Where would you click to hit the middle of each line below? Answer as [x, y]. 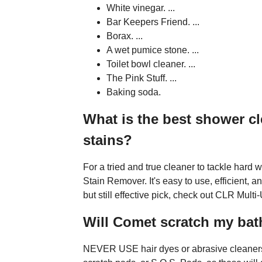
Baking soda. [134, 92]
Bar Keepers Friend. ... [153, 22]
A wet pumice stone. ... [153, 50]
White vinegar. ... [141, 8]
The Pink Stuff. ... [142, 78]
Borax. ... [125, 36]
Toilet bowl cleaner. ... [151, 64]
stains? [108, 140]
